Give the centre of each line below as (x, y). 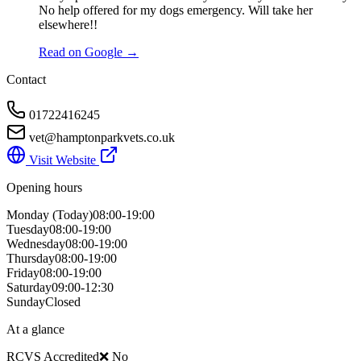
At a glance (35, 329)
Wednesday (36, 243)
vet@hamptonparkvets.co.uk (102, 137)
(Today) (71, 214)
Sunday (26, 301)
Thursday (31, 258)
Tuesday (28, 229)
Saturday (29, 287)
